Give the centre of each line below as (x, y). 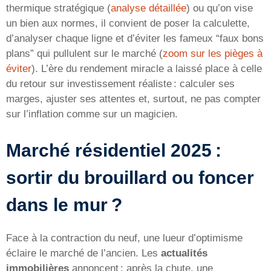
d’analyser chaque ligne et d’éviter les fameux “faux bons (135, 38)
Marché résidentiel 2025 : (114, 151)
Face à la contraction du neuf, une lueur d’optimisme (124, 238)
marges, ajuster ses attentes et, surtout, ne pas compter (133, 99)
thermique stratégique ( (58, 8)
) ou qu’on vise (220, 8)
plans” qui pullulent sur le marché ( (84, 53)
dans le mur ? (64, 205)
